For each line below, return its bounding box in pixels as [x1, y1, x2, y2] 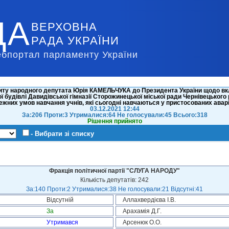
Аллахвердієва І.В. [123, 196, 176, 203]
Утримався [47, 219, 78, 226]
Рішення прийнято [87, 118, 142, 125]
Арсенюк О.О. [123, 219, 162, 226]
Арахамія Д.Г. [123, 208, 162, 215]
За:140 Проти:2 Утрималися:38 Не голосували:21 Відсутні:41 [26, 186, 203, 193]
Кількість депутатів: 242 [80, 176, 149, 184]
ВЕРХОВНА [31, 20, 97, 33]
